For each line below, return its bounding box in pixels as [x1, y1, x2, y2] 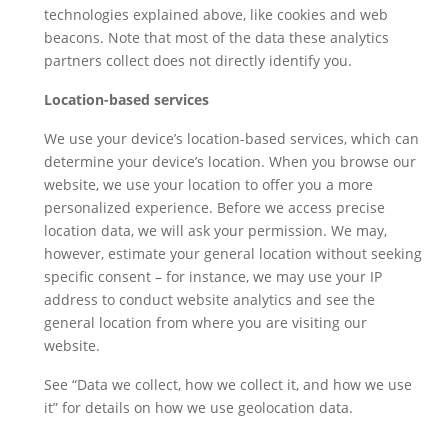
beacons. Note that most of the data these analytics [44, 27, 389, 47]
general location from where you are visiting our [44, 312, 367, 332]
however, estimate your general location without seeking [44, 243, 422, 263]
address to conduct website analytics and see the [44, 289, 375, 309]
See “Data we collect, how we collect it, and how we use [44, 374, 412, 394]
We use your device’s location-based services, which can [44, 128, 419, 148]
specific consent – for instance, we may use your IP [44, 266, 382, 286]
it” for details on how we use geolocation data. [44, 397, 353, 417]
